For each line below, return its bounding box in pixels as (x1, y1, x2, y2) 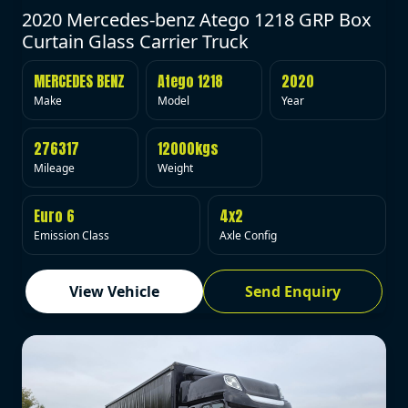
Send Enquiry (245, 280, 342, 301)
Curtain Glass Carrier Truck (22, 28, 249, 54)
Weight (158, 159, 193, 176)
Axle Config (219, 227, 277, 243)
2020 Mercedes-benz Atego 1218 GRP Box (22, 6, 372, 32)
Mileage (34, 159, 75, 176)
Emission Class (34, 227, 109, 243)
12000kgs (158, 137, 219, 159)
